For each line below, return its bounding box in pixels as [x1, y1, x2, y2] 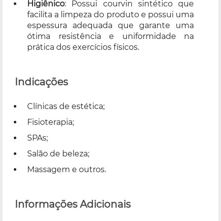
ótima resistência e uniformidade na [27, 31, 194, 41]
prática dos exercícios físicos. [27, 42, 139, 52]
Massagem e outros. [27, 164, 106, 174]
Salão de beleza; [27, 148, 89, 158]
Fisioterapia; [27, 117, 74, 127]
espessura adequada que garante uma [27, 20, 194, 30]
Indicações [15, 75, 68, 88]
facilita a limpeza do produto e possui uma [27, 9, 194, 19]
